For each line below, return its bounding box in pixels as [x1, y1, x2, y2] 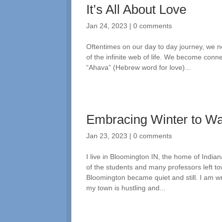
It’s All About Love [86, 1, 187, 17]
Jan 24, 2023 [86, 21, 128, 30]
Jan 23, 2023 [86, 131, 128, 140]
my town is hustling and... [86, 183, 166, 192]
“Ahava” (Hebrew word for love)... [86, 63, 191, 71]
